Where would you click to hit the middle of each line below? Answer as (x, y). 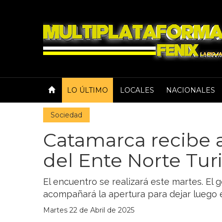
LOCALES (137, 90)
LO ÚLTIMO (87, 90)
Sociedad (66, 115)
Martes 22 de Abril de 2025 (89, 210)
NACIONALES (191, 90)
